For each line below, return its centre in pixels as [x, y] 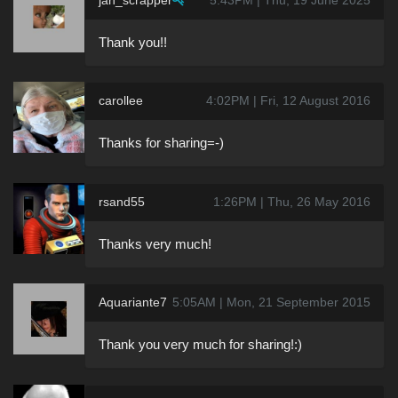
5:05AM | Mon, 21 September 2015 [271, 302]
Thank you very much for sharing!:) [200, 345]
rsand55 [122, 201]
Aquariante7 [133, 302]
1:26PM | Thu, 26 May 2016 [292, 201]
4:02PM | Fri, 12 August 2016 [288, 101]
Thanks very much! [155, 243]
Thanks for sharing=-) [161, 143]
